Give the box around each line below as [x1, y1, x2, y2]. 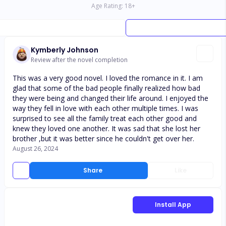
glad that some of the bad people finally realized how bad [13, 83, 200, 93]
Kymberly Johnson [31, 45, 98, 55]
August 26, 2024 [13, 144, 58, 153]
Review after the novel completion [31, 55, 128, 64]
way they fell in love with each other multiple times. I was [13, 103, 198, 113]
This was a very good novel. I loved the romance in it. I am [13, 73, 203, 83]
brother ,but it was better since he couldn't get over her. [13, 134, 194, 143]
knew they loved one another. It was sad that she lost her [13, 124, 200, 133]
